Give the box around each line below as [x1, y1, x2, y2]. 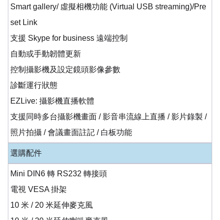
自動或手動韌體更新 [10, 49, 81, 58]
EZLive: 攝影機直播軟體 [10, 96, 94, 105]
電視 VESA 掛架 [10, 185, 67, 193]
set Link [10, 18, 37, 27]
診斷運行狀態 [10, 81, 57, 89]
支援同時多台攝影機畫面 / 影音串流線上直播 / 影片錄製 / [10, 112, 207, 121]
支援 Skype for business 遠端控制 [10, 33, 128, 42]
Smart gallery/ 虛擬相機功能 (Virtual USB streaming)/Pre [10, 2, 206, 11]
